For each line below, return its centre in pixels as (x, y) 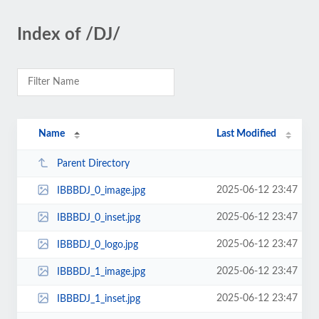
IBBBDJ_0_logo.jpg (97, 245)
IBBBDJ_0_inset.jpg (98, 218)
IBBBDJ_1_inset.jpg (98, 299)
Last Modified (247, 134)
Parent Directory (93, 163)
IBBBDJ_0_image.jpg (101, 190)
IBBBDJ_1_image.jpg (101, 272)
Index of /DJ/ (69, 35)
